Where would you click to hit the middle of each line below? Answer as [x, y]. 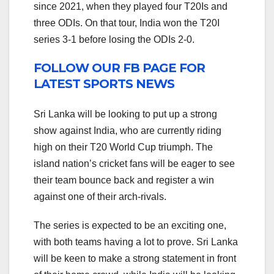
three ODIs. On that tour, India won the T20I [127, 23]
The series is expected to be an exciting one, [130, 225]
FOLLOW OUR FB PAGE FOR [119, 68]
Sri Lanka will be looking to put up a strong [125, 114]
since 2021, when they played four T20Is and [131, 7]
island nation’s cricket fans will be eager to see [134, 163]
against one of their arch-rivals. [100, 196]
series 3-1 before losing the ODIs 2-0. [114, 40]
